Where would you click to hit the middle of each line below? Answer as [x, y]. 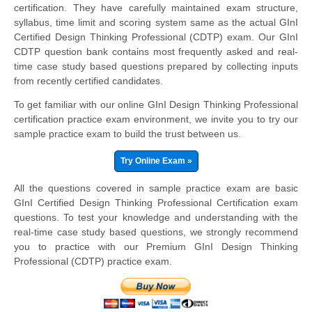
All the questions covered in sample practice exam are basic [156, 188]
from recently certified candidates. [88, 81]
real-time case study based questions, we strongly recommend [156, 232]
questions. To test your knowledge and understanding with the [156, 218]
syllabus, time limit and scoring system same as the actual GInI [156, 23]
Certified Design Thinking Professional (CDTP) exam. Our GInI [156, 37]
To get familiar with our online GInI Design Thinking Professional [156, 105]
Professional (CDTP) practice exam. [93, 262]
